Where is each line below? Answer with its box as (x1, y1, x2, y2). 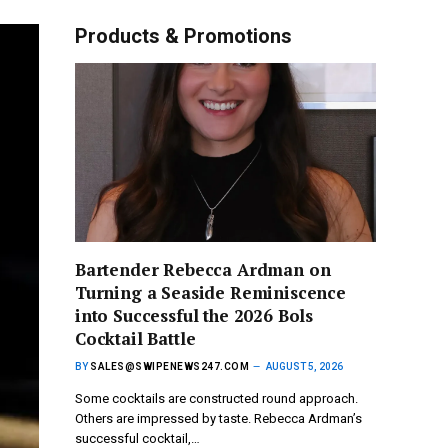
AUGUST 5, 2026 (266, 361, 343, 373)
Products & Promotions (75, 24, 292, 48)
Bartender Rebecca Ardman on (75, 258, 331, 282)
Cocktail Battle (75, 327, 196, 351)
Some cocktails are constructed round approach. (75, 391, 358, 407)
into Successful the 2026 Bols (75, 304, 314, 328)
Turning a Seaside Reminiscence (75, 281, 346, 305)
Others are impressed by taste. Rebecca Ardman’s (75, 411, 362, 427)
